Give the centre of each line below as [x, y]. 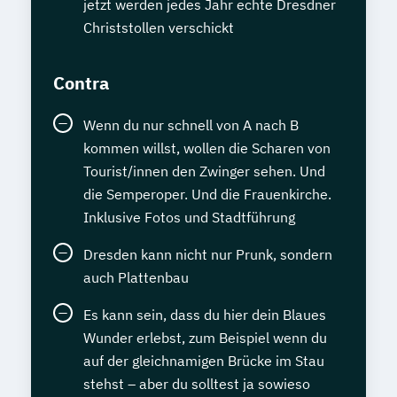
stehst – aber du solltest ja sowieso [197, 383]
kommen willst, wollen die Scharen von [207, 148]
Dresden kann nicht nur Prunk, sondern [208, 254]
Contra [81, 82]
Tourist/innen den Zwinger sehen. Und [204, 171]
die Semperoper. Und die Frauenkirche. [207, 194]
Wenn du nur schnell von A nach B [191, 125]
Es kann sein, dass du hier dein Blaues [205, 314]
